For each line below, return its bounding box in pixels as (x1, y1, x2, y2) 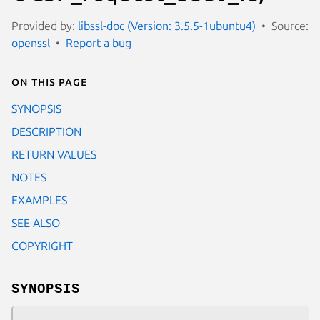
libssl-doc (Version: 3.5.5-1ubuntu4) (78, 19, 256, 32)
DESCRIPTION (11, 124, 81, 138)
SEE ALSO (11, 216, 60, 229)
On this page (11, 74, 87, 88)
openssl (11, 36, 50, 49)
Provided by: (11, 19, 78, 32)
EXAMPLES (11, 193, 67, 206)
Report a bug (66, 36, 131, 49)
